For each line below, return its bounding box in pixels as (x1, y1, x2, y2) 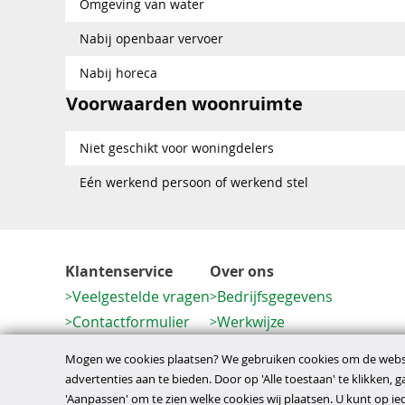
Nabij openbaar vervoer (80, 29, 223, 47)
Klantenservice (65, 261, 173, 281)
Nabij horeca (80, 63, 157, 81)
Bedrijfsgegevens (217, 287, 333, 306)
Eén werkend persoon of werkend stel (80, 173, 308, 191)
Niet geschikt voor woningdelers (80, 138, 274, 156)
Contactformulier (72, 312, 190, 332)
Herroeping (72, 337, 151, 357)
